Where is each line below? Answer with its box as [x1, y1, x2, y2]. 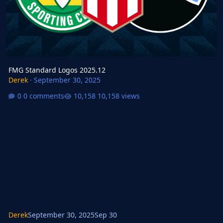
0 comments [23, 91, 64, 101]
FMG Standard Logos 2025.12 [8, 65, 106, 75]
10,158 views [97, 91, 140, 101]
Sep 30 [94, 210, 117, 220]
